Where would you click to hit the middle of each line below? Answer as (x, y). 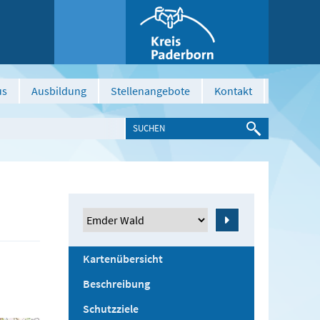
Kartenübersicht (122, 259)
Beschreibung (116, 284)
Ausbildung (59, 91)
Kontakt (233, 91)
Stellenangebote (150, 91)
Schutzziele (110, 309)
